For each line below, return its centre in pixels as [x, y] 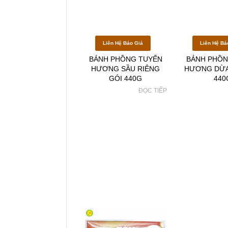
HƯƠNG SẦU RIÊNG [126, 69]
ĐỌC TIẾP [153, 91]
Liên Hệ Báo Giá [123, 43]
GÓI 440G [126, 78]
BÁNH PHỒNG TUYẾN [125, 59]
